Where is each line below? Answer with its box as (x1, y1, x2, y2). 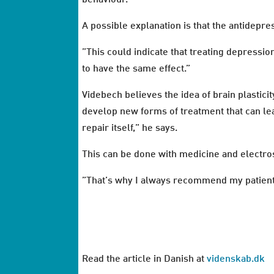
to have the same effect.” (82, 64, 191, 74)
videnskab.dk (207, 254, 265, 265)
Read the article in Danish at (82, 254, 207, 265)
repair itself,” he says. (82, 123, 178, 133)
